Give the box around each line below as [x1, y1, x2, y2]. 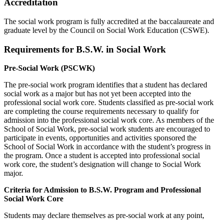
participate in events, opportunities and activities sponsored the [4, 134, 196, 142]
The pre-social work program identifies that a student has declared [4, 81, 207, 89]
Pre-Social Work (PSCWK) [4, 64, 99, 73]
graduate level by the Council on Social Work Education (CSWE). [4, 26, 209, 34]
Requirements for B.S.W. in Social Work [4, 44, 166, 55]
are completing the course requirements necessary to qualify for [4, 107, 199, 116]
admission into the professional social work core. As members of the [4, 116, 214, 125]
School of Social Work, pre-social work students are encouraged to [4, 125, 210, 134]
